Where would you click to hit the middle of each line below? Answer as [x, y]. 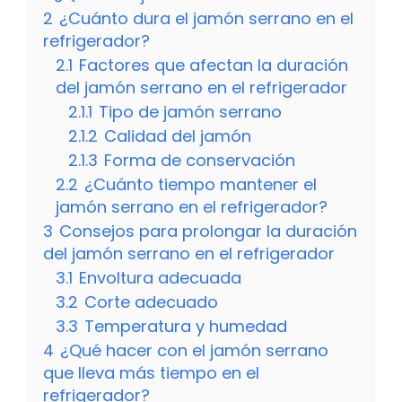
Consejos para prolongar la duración [208, 231]
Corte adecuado [151, 301]
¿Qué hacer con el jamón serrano [194, 350]
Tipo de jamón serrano [190, 111]
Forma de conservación [200, 160]
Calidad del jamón [178, 135]
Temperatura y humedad [186, 326]
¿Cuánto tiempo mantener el [201, 184]
